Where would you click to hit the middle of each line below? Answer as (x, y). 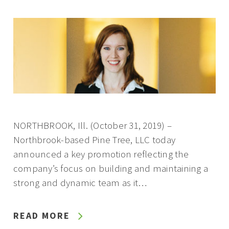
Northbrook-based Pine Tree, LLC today (94, 140)
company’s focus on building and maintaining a (111, 168)
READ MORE (41, 216)
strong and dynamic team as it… (80, 183)
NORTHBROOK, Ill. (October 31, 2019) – (93, 125)
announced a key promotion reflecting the (101, 154)
